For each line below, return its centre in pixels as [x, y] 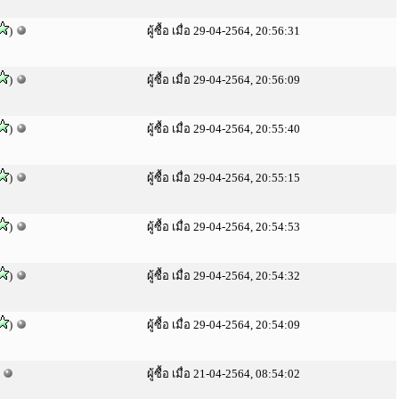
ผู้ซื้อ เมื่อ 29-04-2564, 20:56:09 [224, 80]
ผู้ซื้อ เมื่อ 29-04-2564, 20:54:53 [224, 227]
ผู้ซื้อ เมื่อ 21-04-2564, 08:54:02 [224, 374]
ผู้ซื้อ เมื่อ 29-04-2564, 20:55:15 [224, 178]
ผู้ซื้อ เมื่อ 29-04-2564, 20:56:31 [224, 31]
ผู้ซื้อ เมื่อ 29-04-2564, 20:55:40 [224, 129]
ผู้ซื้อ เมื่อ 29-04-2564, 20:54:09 [224, 325]
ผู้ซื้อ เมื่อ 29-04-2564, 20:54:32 [224, 276]
